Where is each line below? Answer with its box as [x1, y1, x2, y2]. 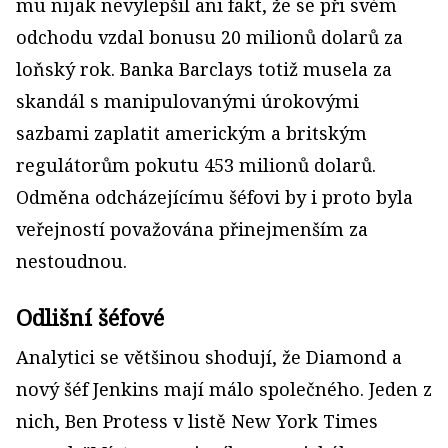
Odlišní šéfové [16, 302, 164, 333]
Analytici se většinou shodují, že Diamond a [16, 345, 402, 370]
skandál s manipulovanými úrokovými [16, 89, 359, 114]
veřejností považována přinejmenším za [16, 217, 368, 242]
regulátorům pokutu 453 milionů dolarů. [16, 153, 376, 178]
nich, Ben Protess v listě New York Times [16, 409, 378, 434]
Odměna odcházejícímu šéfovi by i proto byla [16, 185, 413, 210]
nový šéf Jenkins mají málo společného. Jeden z [16, 377, 432, 402]
